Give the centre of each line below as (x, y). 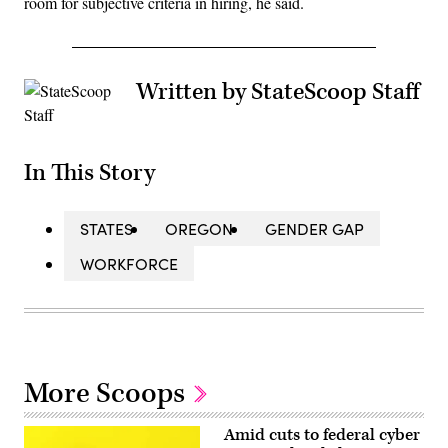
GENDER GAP (314, 229)
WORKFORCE (129, 264)
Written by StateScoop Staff (277, 92)
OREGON (199, 229)
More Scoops (107, 394)
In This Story (89, 173)
